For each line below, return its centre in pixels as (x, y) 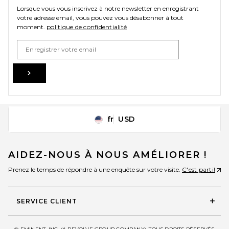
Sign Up (47, 72)
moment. (32, 27)
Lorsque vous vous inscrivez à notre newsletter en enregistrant (108, 8)
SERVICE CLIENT (47, 201)
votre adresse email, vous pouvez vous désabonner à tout (100, 18)
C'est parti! (199, 170)
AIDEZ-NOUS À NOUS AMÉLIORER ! (108, 155)
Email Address (37, 44)
